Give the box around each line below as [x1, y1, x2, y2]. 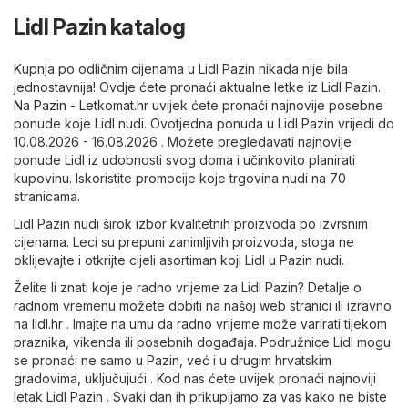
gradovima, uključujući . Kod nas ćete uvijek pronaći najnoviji [14, 370, 376, 386]
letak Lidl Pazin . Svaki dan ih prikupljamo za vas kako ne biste [14, 388, 387, 404]
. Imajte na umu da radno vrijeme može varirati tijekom [63, 315, 387, 331]
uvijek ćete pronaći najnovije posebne [148, 97, 383, 113]
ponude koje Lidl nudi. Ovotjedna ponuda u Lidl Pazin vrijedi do [14, 115, 394, 131]
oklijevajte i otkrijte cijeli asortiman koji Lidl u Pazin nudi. [14, 251, 344, 268]
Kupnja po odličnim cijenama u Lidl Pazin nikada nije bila [14, 60, 348, 76]
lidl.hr [32, 315, 63, 331]
